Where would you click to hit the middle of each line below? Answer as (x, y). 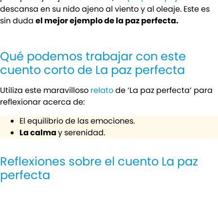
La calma (39, 132)
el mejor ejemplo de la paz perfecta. (107, 20)
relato (102, 91)
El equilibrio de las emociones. (77, 121)
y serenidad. (82, 132)
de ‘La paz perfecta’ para (163, 91)
